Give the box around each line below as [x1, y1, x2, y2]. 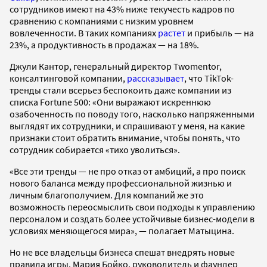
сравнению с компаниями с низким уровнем [10, 15, 194, 27]
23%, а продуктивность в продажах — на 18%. [10, 39, 201, 51]
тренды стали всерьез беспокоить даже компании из [10, 84, 231, 97]
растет [158, 27, 185, 39]
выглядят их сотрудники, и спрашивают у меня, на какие [10, 120, 245, 132]
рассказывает [127, 72, 184, 85]
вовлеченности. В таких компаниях [10, 27, 158, 39]
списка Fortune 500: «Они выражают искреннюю [10, 96, 211, 108]
